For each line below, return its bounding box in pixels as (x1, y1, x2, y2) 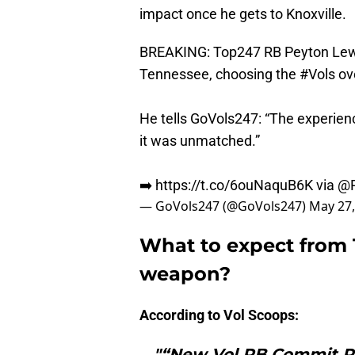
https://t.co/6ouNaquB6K (155, 177, 313, 194)
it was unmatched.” (139, 132, 260, 150)
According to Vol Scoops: (139, 307, 299, 324)
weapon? (139, 262, 231, 286)
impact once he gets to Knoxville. (139, 6, 346, 23)
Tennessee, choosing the (139, 66, 300, 83)
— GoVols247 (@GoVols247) (139, 197, 309, 216)
